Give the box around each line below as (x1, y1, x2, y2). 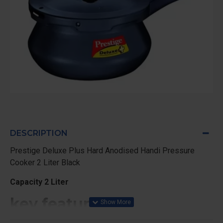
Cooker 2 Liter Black (10, 158, 80, 167)
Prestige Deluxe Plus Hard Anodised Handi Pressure (10, 146, 195, 155)
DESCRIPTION (10, 128, 68, 138)
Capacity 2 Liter (10, 177, 69, 187)
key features (10, 195, 107, 213)
